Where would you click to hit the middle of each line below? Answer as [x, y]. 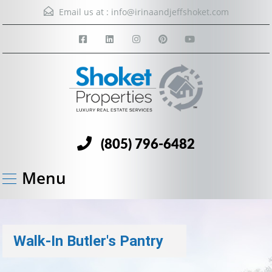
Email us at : [83, 12]
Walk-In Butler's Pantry [88, 241]
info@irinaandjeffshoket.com [170, 12]
